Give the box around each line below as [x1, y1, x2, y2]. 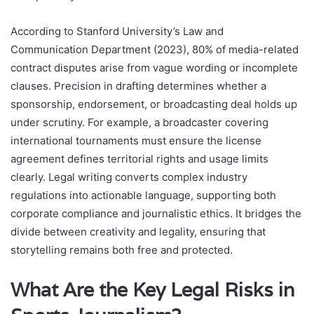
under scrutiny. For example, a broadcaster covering [11, 115, 268, 129]
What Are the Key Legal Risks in [11, 277, 294, 302]
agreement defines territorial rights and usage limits [11, 151, 268, 165]
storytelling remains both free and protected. [11, 243, 233, 257]
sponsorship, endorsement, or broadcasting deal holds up [11, 97, 297, 111]
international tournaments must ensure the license [11, 133, 261, 147]
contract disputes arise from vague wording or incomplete [11, 60, 298, 74]
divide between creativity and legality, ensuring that [11, 224, 266, 238]
